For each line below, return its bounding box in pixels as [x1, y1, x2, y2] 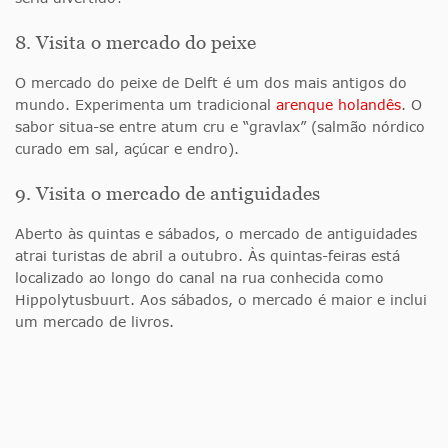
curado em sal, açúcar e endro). [15, 139, 239, 157]
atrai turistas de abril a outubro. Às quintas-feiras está [15, 246, 400, 264]
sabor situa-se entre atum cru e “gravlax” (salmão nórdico [15, 117, 425, 135]
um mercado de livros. [15, 312, 174, 330]
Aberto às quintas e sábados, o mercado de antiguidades [15, 224, 417, 242]
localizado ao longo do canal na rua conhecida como [15, 268, 384, 286]
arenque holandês [276, 95, 401, 113]
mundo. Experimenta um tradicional [15, 95, 276, 113]
